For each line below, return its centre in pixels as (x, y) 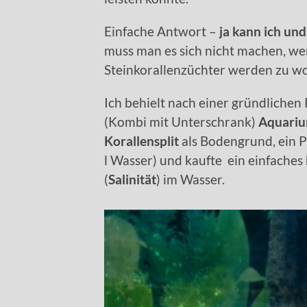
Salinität (132, 179)
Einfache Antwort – (162, 31)
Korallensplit (142, 140)
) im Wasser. (191, 179)
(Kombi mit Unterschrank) (181, 121)
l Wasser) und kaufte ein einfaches (204, 160)
